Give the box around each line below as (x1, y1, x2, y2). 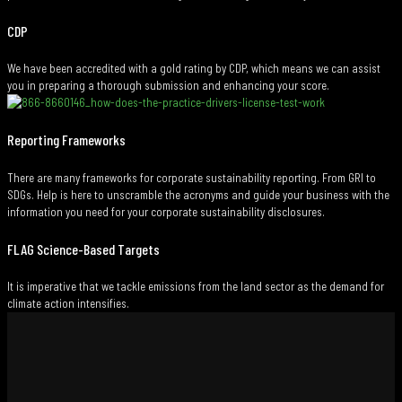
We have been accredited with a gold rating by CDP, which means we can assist (7, 61, 380, 76)
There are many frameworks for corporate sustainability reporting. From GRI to (7, 170, 376, 185)
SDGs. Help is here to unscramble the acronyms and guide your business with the (7, 187, 389, 202)
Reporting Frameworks (7, 131, 126, 149)
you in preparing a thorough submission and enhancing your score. (7, 78, 329, 93)
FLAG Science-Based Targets (7, 240, 160, 258)
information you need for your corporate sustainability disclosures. (7, 204, 325, 219)
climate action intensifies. (7, 296, 129, 311)
